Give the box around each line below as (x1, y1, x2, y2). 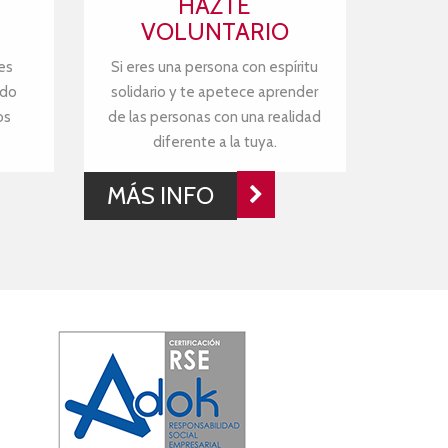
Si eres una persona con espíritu (111, 58, 319, 76)
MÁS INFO (106, 180, 214, 210)
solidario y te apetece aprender (111, 83, 319, 101)
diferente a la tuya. (152, 133, 277, 151)
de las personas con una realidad (108, 108, 322, 126)
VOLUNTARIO (140, 17, 289, 46)
